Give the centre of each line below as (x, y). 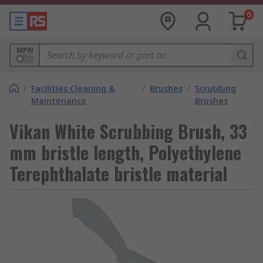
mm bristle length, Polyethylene (125, 152)
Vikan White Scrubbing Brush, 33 (128, 131)
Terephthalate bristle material (118, 173)
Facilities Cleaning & (73, 88)
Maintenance (59, 101)
